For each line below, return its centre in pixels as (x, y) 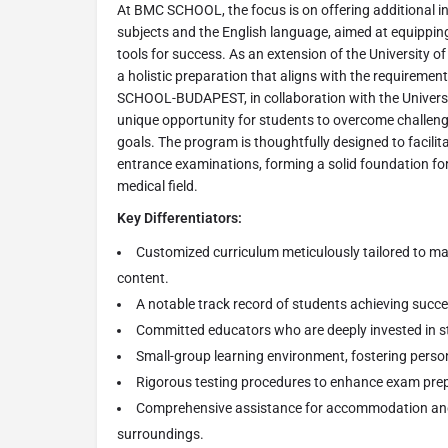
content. (143, 278)
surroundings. (160, 434)
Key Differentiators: (179, 218)
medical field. (157, 186)
